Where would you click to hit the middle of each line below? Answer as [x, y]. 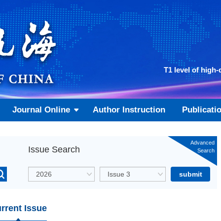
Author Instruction [129, 110]
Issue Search [54, 149]
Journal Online [41, 110]
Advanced [202, 143]
